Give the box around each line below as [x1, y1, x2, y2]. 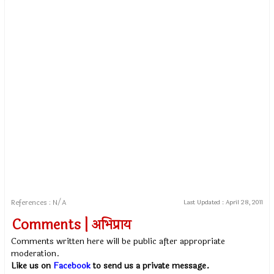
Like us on [11, 259, 54, 273]
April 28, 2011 [225, 198, 263, 208]
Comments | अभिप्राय [12, 215, 131, 236]
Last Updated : [183, 198, 226, 208]
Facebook [53, 259, 91, 273]
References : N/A [11, 197, 67, 209]
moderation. [11, 247, 60, 261]
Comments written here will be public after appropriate [11, 235, 226, 248]
